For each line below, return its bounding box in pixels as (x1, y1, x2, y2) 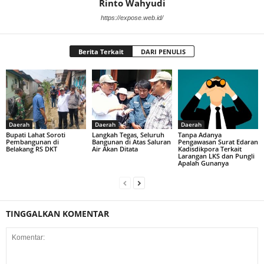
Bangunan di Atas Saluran (91, 137, 171, 147)
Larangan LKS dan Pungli (177, 151, 255, 161)
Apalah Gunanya (177, 159, 229, 168)
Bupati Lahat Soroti (6, 130, 65, 140)
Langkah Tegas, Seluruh (91, 130, 164, 140)
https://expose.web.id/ (101, 14, 163, 21)
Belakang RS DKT (6, 144, 57, 154)
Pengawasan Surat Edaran (177, 137, 258, 147)
